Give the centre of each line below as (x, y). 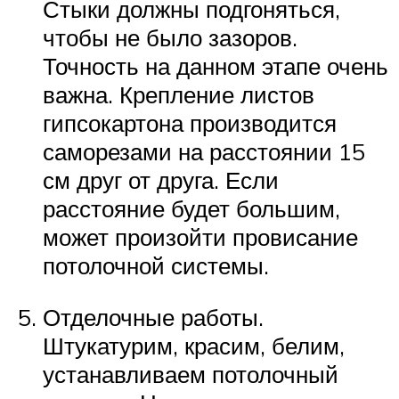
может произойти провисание (200, 237)
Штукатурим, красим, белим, (194, 345)
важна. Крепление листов (179, 95)
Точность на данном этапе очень (216, 66)
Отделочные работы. (153, 317)
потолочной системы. (156, 266)
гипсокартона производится (190, 123)
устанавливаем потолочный (191, 374)
